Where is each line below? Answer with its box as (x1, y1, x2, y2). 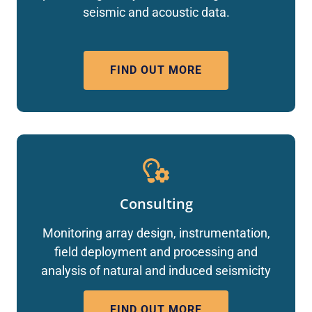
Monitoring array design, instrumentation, (42, 226, 270, 241)
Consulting (119, 194, 193, 214)
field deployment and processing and (54, 244, 258, 260)
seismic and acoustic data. (82, 5, 230, 20)
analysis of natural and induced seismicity (41, 263, 271, 279)
